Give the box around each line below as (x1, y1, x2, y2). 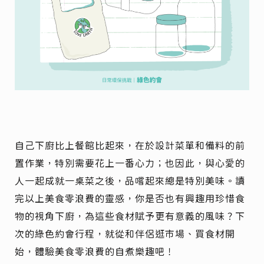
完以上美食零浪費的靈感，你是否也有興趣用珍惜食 (15, 193, 246, 204)
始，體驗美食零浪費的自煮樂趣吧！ (15, 246, 176, 258)
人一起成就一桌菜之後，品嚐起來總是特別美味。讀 (15, 175, 246, 187)
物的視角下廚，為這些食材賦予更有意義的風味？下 (15, 210, 246, 222)
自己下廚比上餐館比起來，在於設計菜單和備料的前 (15, 140, 246, 151)
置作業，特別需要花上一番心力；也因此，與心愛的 (15, 157, 246, 169)
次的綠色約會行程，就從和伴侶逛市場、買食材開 (15, 228, 236, 240)
